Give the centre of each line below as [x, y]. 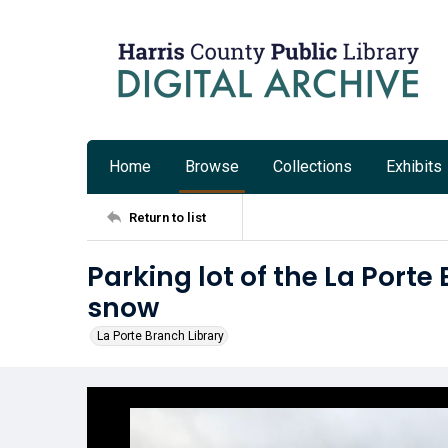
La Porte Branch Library [160, 336]
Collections [312, 166]
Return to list [167, 217]
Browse [212, 166]
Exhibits [414, 166]
